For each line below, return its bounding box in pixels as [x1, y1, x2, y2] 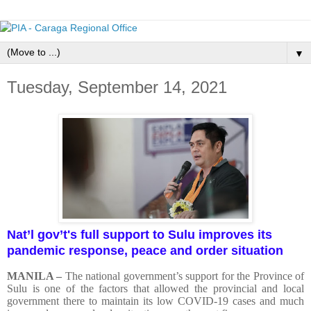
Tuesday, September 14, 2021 [7, 78, 227, 96]
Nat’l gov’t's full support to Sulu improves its [7, 227, 272, 242]
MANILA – [7, 269, 62, 282]
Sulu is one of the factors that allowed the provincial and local [7, 282, 304, 294]
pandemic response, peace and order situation [7, 243, 283, 258]
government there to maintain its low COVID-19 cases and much [7, 294, 304, 307]
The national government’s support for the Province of [62, 269, 305, 282]
